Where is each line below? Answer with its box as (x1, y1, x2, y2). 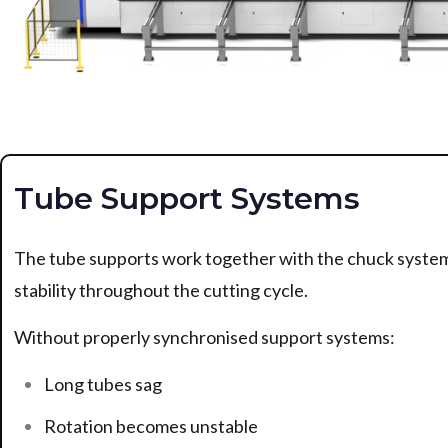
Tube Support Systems (13, 179, 360, 217)
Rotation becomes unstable (43, 414, 258, 437)
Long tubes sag (43, 372, 162, 395)
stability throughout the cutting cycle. (13, 278, 308, 301)
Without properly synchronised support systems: (13, 325, 395, 348)
